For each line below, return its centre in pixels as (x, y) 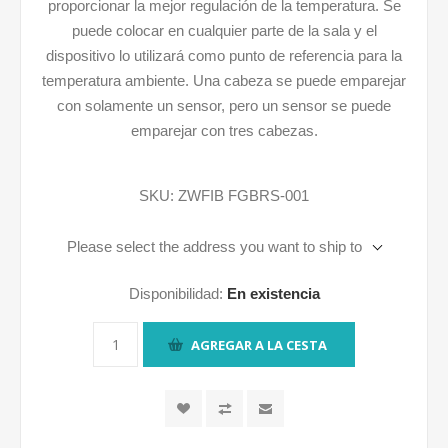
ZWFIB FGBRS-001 (243, 195)
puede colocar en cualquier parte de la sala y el (224, 30)
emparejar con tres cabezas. (224, 130)
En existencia (273, 293)
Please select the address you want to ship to (214, 246)
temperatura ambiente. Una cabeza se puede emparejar (224, 80)
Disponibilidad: (175, 293)
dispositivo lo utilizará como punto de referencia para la (224, 55)
